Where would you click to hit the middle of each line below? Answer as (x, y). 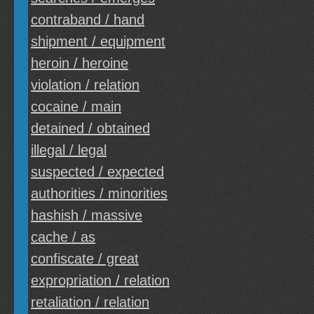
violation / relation (85, 85)
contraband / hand (88, 20)
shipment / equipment (98, 41)
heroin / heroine (80, 63)
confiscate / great (85, 259)
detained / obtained (90, 128)
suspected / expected (97, 172)
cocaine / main (76, 107)
